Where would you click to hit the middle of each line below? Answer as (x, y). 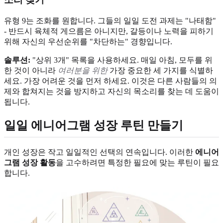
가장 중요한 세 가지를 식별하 (160, 70)
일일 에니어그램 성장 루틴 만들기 (94, 125)
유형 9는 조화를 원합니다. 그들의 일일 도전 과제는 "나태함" (110, 20)
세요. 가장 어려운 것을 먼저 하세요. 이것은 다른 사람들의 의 (111, 81)
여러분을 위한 (83, 70)
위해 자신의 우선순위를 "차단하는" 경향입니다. (88, 41)
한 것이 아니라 (31, 70)
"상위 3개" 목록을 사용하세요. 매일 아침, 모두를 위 (121, 60)
